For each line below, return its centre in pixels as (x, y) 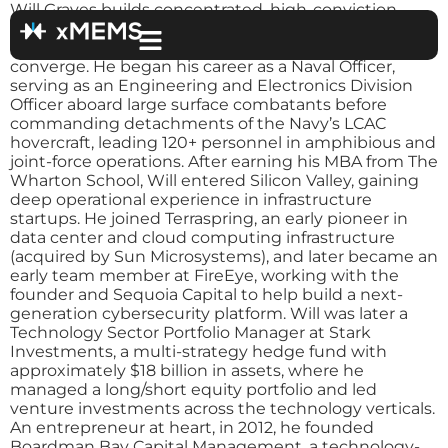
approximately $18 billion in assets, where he (187, 370)
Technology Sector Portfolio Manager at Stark (190, 332)
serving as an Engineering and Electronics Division (211, 85)
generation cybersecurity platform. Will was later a (209, 313)
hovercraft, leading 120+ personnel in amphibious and (223, 142)
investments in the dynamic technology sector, (200, 28)
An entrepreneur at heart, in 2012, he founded (192, 427)
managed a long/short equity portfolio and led (193, 389)
